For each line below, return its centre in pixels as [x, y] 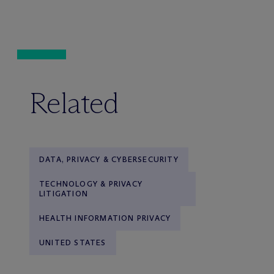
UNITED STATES [73, 243]
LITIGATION [64, 194]
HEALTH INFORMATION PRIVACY [105, 218]
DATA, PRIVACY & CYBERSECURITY [109, 160]
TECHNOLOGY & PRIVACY [91, 184]
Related [74, 103]
